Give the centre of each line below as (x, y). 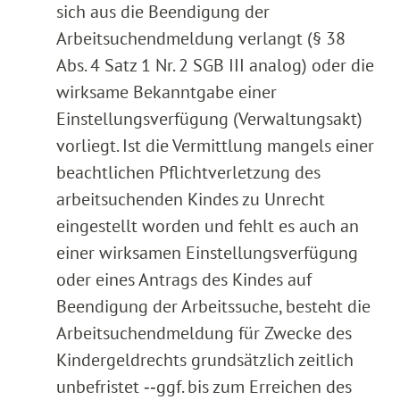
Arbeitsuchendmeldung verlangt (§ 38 (201, 39)
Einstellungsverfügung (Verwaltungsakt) (209, 119)
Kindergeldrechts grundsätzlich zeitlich (205, 360)
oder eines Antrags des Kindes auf (184, 280)
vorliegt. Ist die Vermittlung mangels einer (215, 146)
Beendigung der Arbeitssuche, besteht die (213, 307)
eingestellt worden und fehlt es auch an (208, 226)
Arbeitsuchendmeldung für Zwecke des (204, 333)
